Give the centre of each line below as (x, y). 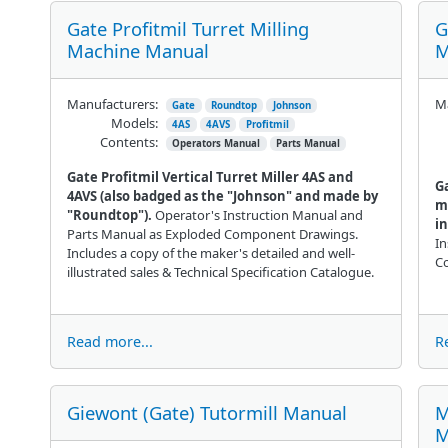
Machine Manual (137, 50)
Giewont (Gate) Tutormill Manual (206, 412)
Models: (134, 122)
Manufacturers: (112, 103)
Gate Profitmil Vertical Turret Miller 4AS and (209, 176)
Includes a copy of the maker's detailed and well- (210, 252)
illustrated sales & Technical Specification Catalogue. (220, 271)
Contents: (128, 141)
